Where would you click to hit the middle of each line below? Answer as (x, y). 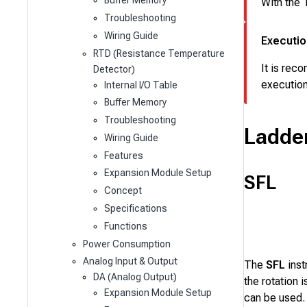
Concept (123, 191)
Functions (125, 226)
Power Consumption (126, 244)
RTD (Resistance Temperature (159, 53)
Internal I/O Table (140, 85)
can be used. (274, 297)
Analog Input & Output (130, 261)
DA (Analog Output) (135, 277)
